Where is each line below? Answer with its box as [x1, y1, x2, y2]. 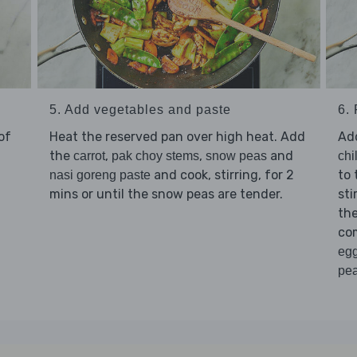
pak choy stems [111, 149, 199, 163]
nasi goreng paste [49, 168, 151, 182]
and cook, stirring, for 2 [150, 167, 294, 183]
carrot [73, 149, 105, 163]
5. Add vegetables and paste [49, 103, 231, 117]
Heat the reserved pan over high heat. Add [49, 129, 305, 145]
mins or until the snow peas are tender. [49, 186, 283, 202]
